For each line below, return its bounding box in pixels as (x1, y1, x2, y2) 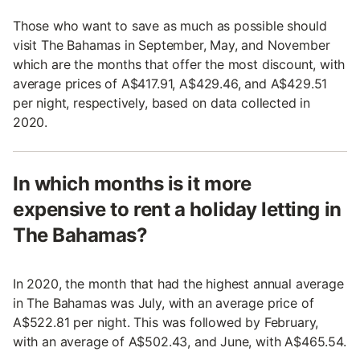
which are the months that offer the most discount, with (13, 55, 346, 72)
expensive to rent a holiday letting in (13, 197, 342, 221)
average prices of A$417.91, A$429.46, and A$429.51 (13, 75, 328, 92)
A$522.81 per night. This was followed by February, (13, 313, 319, 330)
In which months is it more (13, 171, 252, 195)
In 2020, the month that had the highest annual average (13, 275, 344, 292)
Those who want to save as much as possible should (13, 17, 327, 34)
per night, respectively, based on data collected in (13, 94, 311, 111)
